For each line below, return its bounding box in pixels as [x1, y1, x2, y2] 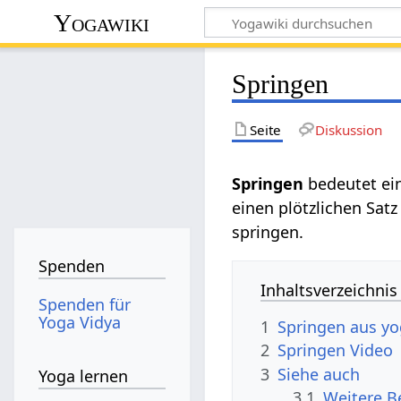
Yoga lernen [38, 365, 129, 388]
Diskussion [314, 120, 382, 139]
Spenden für [38, 293, 132, 315]
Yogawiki [54, 8, 150, 37]
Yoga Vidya [38, 311, 122, 333]
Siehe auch [277, 363, 361, 385]
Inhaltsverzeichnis [260, 278, 398, 301]
